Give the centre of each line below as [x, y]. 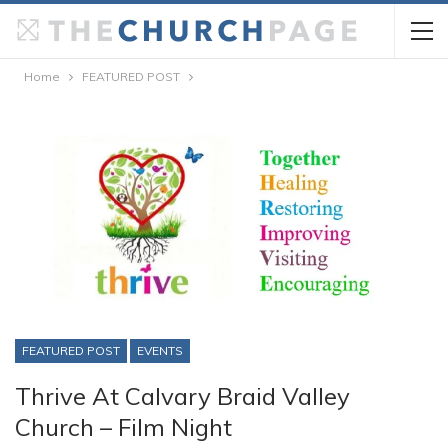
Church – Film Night [123, 426]
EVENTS [160, 350]
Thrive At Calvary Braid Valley [182, 395]
